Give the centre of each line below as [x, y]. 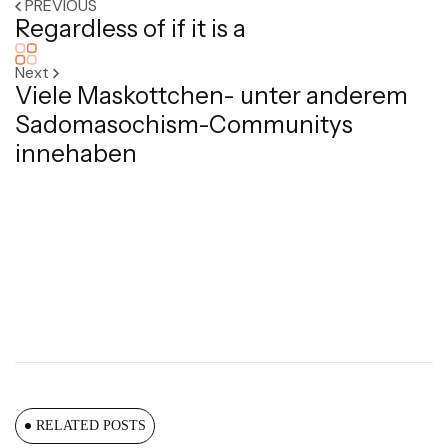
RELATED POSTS [91, 425]
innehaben [76, 153]
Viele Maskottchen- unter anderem [211, 95]
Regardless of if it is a [130, 28]
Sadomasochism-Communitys [184, 124]
